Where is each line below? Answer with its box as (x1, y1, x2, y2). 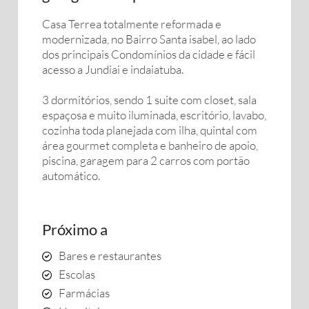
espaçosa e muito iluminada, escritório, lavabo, (42, 108, 266, 122)
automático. (42, 168, 100, 183)
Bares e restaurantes (59, 248, 161, 263)
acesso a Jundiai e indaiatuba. (42, 62, 183, 77)
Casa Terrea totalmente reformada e (42, 17, 221, 31)
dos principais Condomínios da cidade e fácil (42, 47, 255, 61)
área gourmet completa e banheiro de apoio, (42, 138, 258, 152)
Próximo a (42, 220, 108, 239)
